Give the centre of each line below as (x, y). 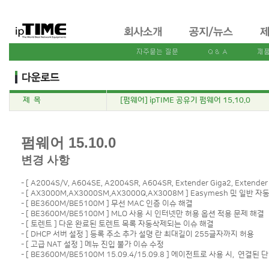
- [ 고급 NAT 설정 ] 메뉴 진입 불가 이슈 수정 (92, 244)
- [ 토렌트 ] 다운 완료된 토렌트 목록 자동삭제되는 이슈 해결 (117, 224)
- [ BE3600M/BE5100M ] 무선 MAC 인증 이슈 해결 (107, 204)
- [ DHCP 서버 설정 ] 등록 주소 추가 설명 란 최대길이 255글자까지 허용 (137, 234)
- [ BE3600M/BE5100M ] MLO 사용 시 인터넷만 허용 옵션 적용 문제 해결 (142, 214)
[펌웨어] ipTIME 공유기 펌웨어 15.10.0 (185, 100)
